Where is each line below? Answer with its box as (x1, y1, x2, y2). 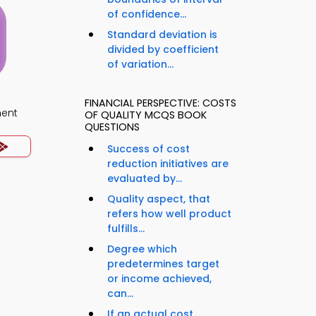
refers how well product (107, 207, 231, 221)
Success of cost (107, 142, 190, 157)
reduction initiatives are (107, 157, 229, 171)
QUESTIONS (85, 120, 140, 135)
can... (107, 286, 133, 301)
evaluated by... (107, 171, 182, 186)
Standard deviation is (107, 28, 217, 42)
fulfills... (107, 221, 145, 236)
